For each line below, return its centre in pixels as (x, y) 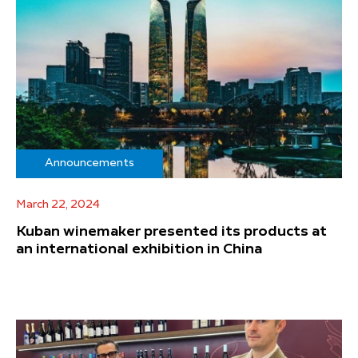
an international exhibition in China (139, 250)
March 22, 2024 (58, 205)
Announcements (89, 163)
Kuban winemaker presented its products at (171, 232)
